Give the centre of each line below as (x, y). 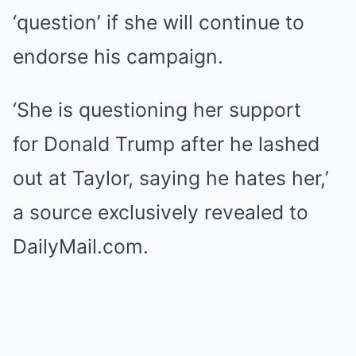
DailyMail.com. (81, 246)
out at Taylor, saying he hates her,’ (171, 178)
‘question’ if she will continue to (159, 22)
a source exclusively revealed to (161, 212)
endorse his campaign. (118, 56)
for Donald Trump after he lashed (166, 144)
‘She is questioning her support (157, 110)
